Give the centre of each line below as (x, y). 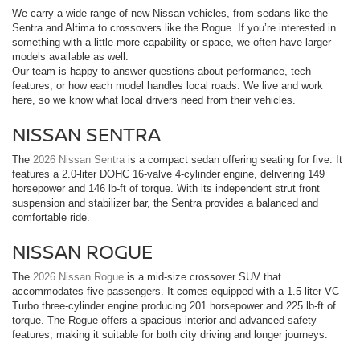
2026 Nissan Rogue (78, 276)
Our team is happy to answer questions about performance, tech (162, 71)
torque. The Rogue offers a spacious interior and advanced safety (164, 320)
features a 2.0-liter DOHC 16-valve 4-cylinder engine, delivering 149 (168, 174)
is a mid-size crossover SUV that (202, 276)
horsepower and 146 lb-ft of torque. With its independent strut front (166, 188)
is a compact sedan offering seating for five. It (233, 159)
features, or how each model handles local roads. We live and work (168, 85)
